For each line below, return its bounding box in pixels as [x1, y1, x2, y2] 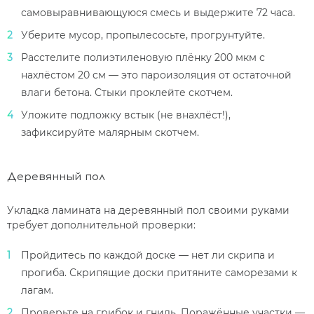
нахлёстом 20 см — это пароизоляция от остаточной [21, 69, 292, 82]
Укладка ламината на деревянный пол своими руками [7, 204, 289, 217]
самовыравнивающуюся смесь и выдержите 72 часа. [21, 6, 295, 20]
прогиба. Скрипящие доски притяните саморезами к [21, 266, 297, 280]
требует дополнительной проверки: [7, 219, 196, 232]
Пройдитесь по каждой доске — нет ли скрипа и [21, 249, 275, 262]
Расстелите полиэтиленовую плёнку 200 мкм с [21, 51, 265, 64]
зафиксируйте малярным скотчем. [21, 126, 199, 139]
